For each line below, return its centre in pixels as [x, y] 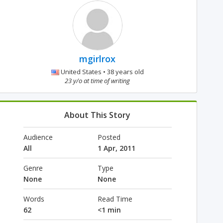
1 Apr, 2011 [116, 148]
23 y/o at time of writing [98, 81]
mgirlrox [98, 59]
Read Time [115, 199]
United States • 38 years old [101, 72]
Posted [109, 137]
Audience [38, 137]
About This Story [98, 115]
